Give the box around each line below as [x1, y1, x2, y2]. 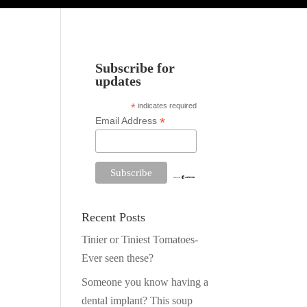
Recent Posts [82, 210, 146, 224]
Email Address [95, 115, 160, 127]
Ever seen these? [82, 251, 154, 264]
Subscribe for [95, 61, 175, 76]
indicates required [136, 101, 197, 110]
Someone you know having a [82, 275, 209, 288]
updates [95, 74, 142, 89]
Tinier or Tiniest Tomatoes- [82, 233, 199, 245]
